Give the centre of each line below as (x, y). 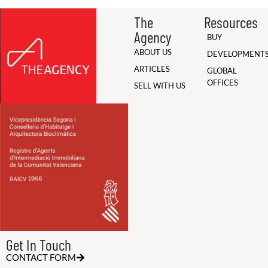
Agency (152, 36)
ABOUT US (153, 52)
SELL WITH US (159, 86)
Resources (231, 22)
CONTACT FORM (41, 257)
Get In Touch (39, 244)
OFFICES (222, 83)
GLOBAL (222, 71)
